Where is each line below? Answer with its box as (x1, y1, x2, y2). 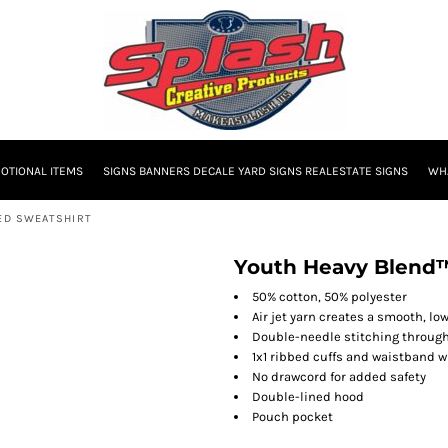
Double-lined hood (252, 389, 364, 404)
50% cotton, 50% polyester (252, 289, 407, 304)
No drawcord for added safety (252, 369, 426, 384)
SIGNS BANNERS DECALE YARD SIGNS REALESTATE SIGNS (103, 164, 408, 179)
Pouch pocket (252, 409, 333, 424)
